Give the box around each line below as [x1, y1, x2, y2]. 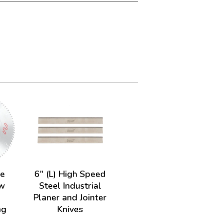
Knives [57, 203, 83, 215]
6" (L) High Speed [34, 168, 106, 180]
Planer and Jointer [33, 192, 107, 203]
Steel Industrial [39, 180, 101, 192]
